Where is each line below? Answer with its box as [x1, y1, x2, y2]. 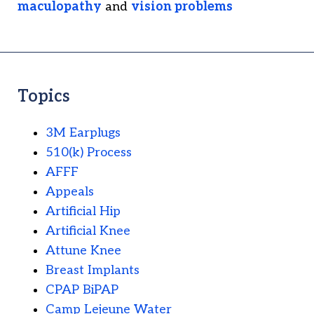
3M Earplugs [46, 125, 121, 141]
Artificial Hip [46, 204, 121, 219]
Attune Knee [46, 243, 121, 259]
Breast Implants [46, 263, 139, 278]
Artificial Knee [46, 224, 130, 239]
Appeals [46, 184, 94, 200]
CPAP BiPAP [46, 282, 118, 298]
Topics [18, 86, 70, 107]
